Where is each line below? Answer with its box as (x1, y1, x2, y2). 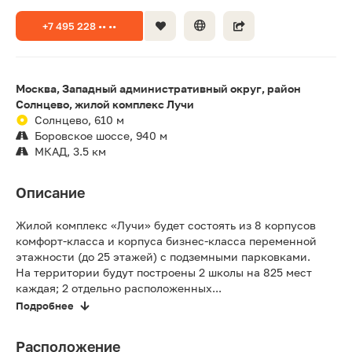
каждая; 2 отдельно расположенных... (16, 280, 222, 295)
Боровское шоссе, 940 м (35, 128, 167, 142)
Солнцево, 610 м (35, 112, 124, 126)
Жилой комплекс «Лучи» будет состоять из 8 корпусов (16, 218, 316, 232)
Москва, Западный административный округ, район (16, 81, 301, 95)
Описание (16, 183, 85, 201)
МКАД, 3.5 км (35, 144, 106, 158)
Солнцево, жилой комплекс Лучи (16, 97, 194, 111)
